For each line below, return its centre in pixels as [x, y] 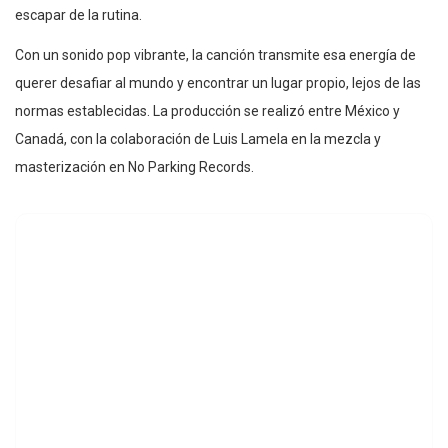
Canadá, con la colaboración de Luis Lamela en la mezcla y [198, 138]
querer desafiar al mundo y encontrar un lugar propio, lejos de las [218, 82]
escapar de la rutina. [78, 14]
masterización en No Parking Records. [134, 166]
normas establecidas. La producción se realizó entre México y [207, 110]
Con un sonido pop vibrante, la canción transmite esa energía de [215, 54]
